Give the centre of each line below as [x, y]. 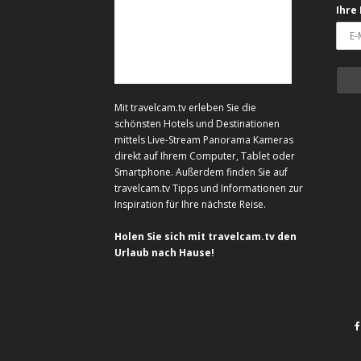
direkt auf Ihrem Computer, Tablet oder [205, 156]
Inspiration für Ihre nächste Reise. [190, 205]
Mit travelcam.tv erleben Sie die [185, 108]
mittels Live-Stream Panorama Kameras [204, 140]
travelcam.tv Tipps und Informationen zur [209, 189]
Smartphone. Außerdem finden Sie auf [201, 172]
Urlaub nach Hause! [164, 253]
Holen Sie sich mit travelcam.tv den [205, 237]
